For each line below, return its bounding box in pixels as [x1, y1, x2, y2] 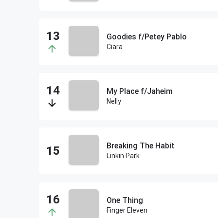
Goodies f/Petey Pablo [106, 32, 187, 41]
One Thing [106, 196, 143, 205]
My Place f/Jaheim [106, 87, 173, 96]
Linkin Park [106, 152, 140, 160]
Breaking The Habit [106, 141, 175, 150]
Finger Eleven [106, 206, 147, 214]
